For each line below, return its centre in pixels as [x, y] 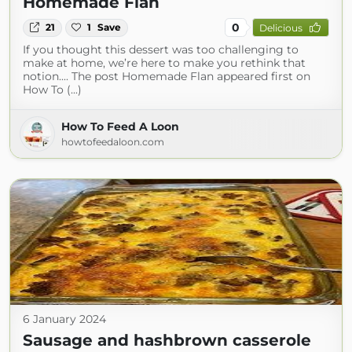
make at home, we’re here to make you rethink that [164, 63]
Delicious [280, 27]
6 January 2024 [64, 319]
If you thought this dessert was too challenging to [161, 50]
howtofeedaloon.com [113, 142]
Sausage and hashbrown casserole [167, 341]
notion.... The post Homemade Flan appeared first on [167, 77]
